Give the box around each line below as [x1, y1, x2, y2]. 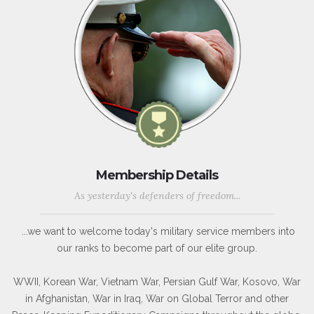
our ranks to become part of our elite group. [57, 243, 257, 254]
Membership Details [96, 168, 218, 184]
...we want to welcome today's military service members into [19, 226, 295, 238]
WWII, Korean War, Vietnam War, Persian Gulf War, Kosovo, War [13, 276, 301, 288]
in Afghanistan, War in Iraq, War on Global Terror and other [25, 293, 289, 305]
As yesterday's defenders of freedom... [74, 189, 240, 203]
